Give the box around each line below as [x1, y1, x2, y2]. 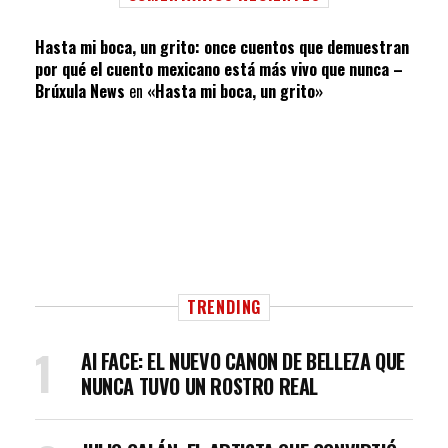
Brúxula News [35, 79, 125, 103]
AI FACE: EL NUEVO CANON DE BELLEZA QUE [81, 346, 405, 376]
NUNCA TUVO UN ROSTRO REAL [81, 371, 319, 401]
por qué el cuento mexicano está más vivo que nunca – [35, 57, 403, 81]
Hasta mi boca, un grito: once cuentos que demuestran [35, 35, 409, 59]
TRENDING [186, 295, 262, 319]
